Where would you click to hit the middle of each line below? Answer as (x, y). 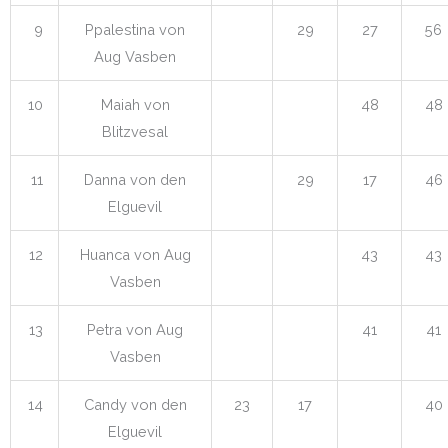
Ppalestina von (135, 29)
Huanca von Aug (135, 254)
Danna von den (135, 179)
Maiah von (135, 104)
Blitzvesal (135, 131)
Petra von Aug (135, 329)
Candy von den (135, 404)
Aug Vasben (135, 56)
